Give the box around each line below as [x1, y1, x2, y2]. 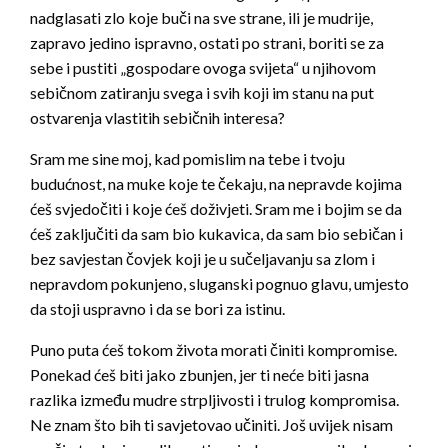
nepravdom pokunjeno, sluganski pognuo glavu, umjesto [30, 274, 409, 294]
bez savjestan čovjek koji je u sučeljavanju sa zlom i [30, 249, 375, 269]
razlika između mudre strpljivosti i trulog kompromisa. [30, 390, 399, 410]
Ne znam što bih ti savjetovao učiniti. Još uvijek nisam [30, 415, 393, 435]
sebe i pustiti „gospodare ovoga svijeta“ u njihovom [30, 58, 376, 78]
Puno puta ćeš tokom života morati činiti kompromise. [30, 340, 397, 360]
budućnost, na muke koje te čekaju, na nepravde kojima [30, 174, 402, 194]
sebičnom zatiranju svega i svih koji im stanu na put [30, 83, 374, 103]
